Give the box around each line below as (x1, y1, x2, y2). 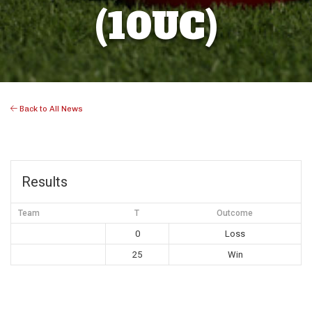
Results (22, 173, 68, 191)
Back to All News (17, 104, 83, 114)
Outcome (217, 208, 253, 219)
